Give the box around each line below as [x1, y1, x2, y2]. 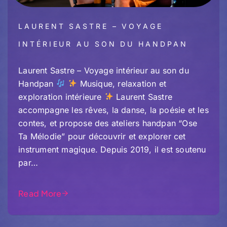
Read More [18, 187, 62, 199]
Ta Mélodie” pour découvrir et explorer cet [18, 131, 186, 141]
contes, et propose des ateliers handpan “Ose [18, 118, 197, 128]
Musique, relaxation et [77, 78, 166, 89]
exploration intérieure [18, 91, 104, 102]
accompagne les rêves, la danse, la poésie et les [18, 104, 209, 115]
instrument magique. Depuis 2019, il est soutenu [18, 144, 206, 155]
